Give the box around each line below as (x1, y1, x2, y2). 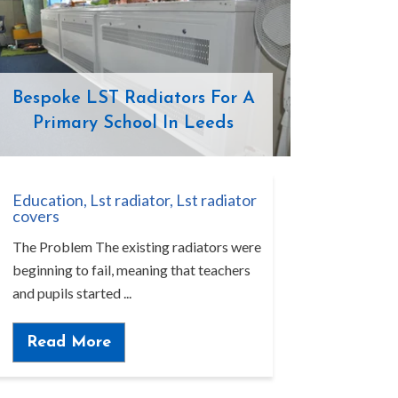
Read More (26, 333, 111, 351)
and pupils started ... (12, 284, 131, 302)
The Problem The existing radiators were (12, 238, 261, 256)
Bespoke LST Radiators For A (12, 90, 255, 108)
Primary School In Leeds (33, 115, 234, 133)
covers (12, 206, 60, 227)
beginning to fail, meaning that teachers (12, 261, 251, 279)
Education (12, 190, 84, 211)
